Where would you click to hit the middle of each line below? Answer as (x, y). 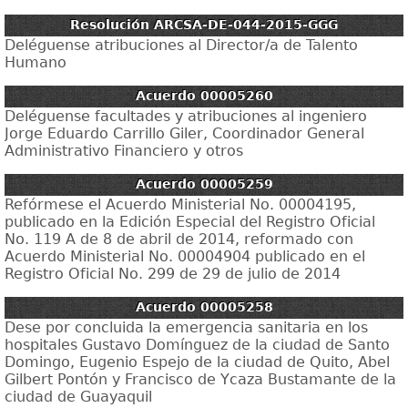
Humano (36, 62)
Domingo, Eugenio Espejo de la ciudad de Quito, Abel (197, 362)
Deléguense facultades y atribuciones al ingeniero (186, 116)
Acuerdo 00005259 (204, 184)
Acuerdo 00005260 (204, 96)
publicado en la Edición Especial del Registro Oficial (190, 222)
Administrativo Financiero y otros (124, 151)
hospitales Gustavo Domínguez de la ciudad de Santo (197, 345)
